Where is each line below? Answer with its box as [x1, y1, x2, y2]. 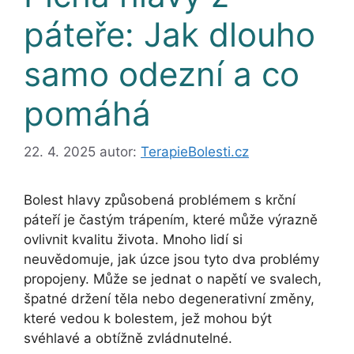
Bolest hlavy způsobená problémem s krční [24, 192, 296, 209]
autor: [100, 144, 141, 160]
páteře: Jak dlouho [24, 13, 315, 55]
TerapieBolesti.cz [141, 144, 249, 160]
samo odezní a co [24, 53, 299, 94]
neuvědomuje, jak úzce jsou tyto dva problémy [24, 251, 319, 268]
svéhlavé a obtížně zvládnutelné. [24, 330, 232, 347]
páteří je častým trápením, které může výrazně [24, 212, 318, 228]
